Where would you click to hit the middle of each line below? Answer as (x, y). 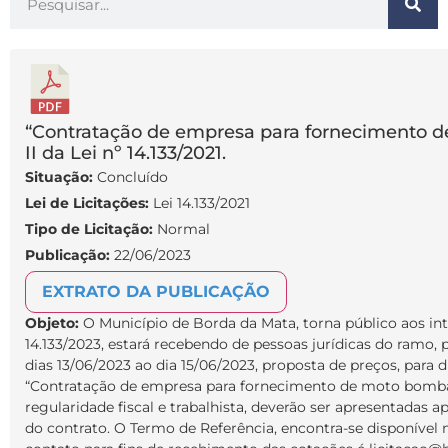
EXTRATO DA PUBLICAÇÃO (156, 292)
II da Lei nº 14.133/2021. (125, 153)
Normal (181, 229)
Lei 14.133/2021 (199, 203)
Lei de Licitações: (87, 203)
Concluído (130, 177)
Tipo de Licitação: (89, 229)
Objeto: (54, 323)
